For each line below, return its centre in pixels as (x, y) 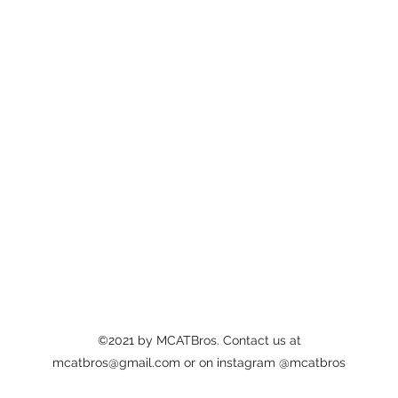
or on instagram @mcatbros (263, 362)
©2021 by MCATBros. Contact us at (199, 340)
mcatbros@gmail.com (116, 362)
